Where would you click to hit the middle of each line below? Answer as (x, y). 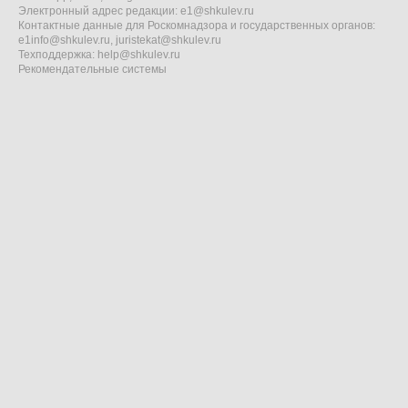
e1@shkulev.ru (217, 11)
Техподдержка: (58, 55)
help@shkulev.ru (139, 55)
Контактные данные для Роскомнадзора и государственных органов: (197, 25)
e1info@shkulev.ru (64, 40)
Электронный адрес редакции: (99, 11)
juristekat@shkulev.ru (168, 40)
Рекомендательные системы (92, 69)
